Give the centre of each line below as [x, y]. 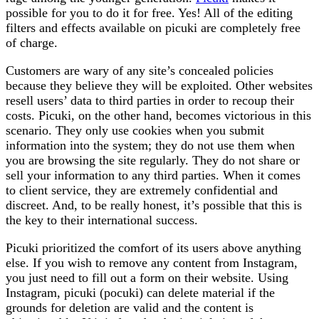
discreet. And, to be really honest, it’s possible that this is [154, 205]
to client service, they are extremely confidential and [142, 190]
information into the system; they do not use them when [150, 146]
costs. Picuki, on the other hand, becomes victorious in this [158, 116]
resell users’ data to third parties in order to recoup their [150, 101]
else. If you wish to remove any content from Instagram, [152, 263]
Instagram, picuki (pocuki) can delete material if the [140, 293]
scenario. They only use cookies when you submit [135, 131]
